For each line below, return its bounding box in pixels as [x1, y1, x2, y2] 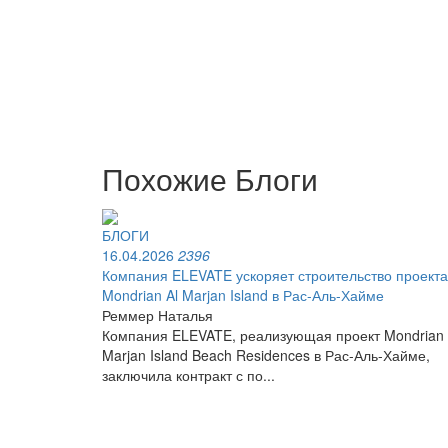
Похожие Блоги [102, 157, 318, 200]
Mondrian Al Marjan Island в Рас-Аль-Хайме [102, 285, 384, 306]
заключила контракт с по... [102, 365, 275, 386]
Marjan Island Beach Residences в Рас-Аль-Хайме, [102, 345, 430, 366]
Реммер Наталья [102, 305, 213, 326]
